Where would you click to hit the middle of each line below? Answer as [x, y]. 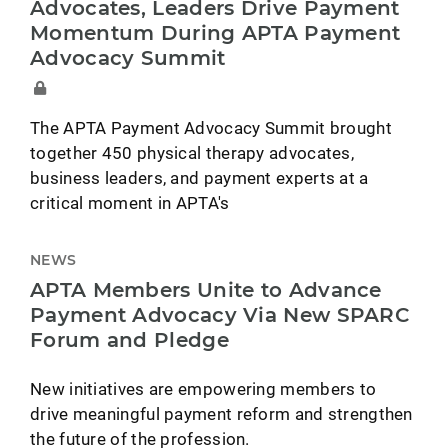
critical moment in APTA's [130, 203]
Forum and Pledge [129, 340]
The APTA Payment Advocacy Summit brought [211, 128]
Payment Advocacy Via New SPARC [220, 315]
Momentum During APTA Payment [215, 33]
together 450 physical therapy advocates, [192, 153]
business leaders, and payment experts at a [199, 178]
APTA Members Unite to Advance [206, 290]
